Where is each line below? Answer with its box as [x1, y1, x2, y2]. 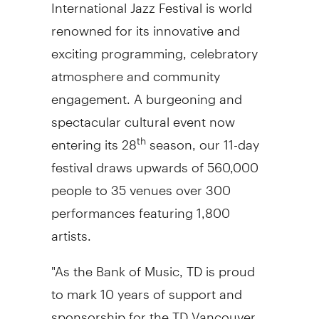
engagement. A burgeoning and [51, 78, 242, 107]
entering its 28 [51, 124, 137, 152]
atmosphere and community [51, 56, 220, 84]
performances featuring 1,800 [51, 192, 230, 221]
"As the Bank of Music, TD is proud [51, 251, 255, 279]
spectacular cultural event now [51, 101, 235, 130]
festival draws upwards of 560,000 [51, 147, 258, 175]
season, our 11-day [145, 124, 259, 152]
